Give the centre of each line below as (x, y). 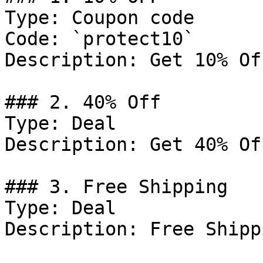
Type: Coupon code (100, 18)
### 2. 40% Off (83, 102)
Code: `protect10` (100, 39)
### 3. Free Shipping (116, 187)
